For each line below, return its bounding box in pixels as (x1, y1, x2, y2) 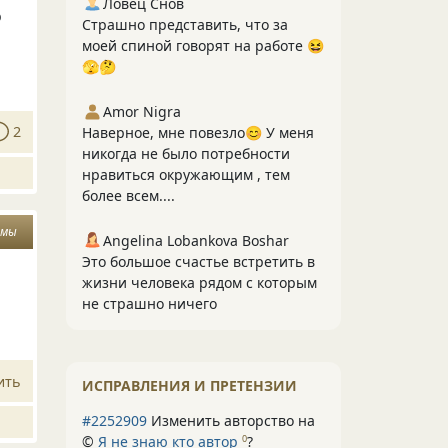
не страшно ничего (82, 294, 217, 313)
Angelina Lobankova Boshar (103, 231, 289, 250)
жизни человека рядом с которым (82, 273, 317, 292)
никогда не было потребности (82, 144, 290, 163)
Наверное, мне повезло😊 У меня (82, 123, 314, 142)
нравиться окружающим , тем (82, 165, 290, 184)
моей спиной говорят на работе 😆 (82, 36, 324, 55)
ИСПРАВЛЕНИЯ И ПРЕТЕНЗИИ (82, 376, 297, 395)
